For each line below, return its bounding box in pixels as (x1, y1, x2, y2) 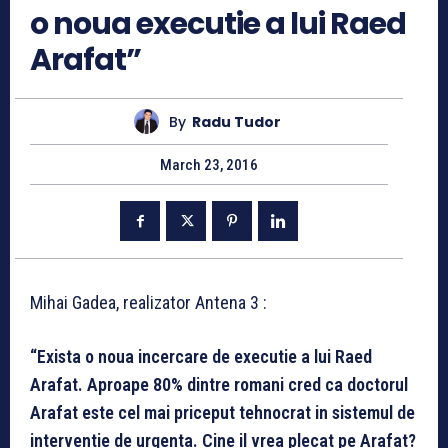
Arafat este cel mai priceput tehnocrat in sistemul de (30, 402, 415, 424)
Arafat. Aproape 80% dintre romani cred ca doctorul (30, 374, 408, 396)
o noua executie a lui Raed (30, 3, 406, 46)
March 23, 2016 (160, 156, 258, 175)
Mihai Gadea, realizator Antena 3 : (30, 292, 267, 314)
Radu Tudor (192, 111, 281, 132)
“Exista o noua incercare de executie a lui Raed (30, 346, 372, 368)
